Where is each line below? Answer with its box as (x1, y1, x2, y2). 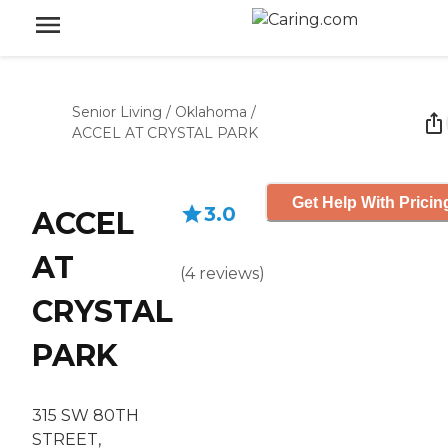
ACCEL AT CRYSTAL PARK (72, 124, 258, 142)
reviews (199, 264, 259, 283)
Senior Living (72, 103, 162, 121)
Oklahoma (175, 103, 247, 121)
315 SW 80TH (32, 406, 139, 426)
